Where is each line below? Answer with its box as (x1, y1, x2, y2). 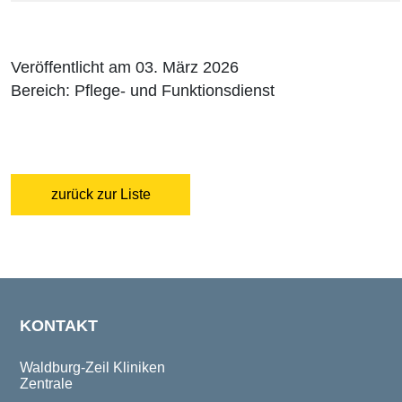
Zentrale (20, 376, 73, 392)
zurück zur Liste (50, 187, 151, 203)
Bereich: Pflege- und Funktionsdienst (11, 82, 275, 100)
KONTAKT (20, 317, 98, 336)
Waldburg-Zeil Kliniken (20, 360, 165, 376)
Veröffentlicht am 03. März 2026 (11, 58, 239, 77)
